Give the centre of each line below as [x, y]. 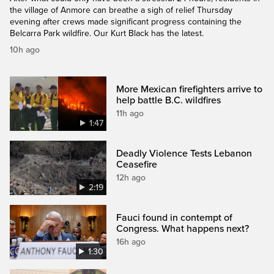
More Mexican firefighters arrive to [190, 90]
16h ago [131, 242]
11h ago [130, 114]
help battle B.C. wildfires [169, 101]
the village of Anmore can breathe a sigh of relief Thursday [121, 10]
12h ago [131, 178]
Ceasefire [137, 165]
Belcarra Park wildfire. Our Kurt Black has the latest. [107, 34]
